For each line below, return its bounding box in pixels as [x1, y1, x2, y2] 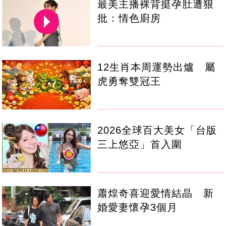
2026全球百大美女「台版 [97, 124, 217, 136]
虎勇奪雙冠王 [97, 75, 161, 87]
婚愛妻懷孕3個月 [97, 201, 178, 213]
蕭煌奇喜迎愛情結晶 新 [97, 187, 214, 199]
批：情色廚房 [97, 12, 161, 24]
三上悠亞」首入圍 [97, 138, 183, 150]
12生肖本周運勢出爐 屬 [97, 61, 216, 73]
